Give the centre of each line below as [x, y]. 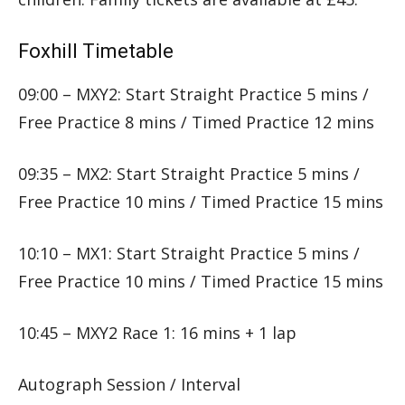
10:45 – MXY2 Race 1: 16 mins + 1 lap [157, 333]
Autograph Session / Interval [129, 385]
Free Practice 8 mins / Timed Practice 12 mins [196, 122]
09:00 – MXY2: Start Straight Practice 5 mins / [193, 94]
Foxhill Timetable [96, 52]
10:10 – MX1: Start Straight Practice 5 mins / [189, 254]
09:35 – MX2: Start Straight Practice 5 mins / [189, 174]
